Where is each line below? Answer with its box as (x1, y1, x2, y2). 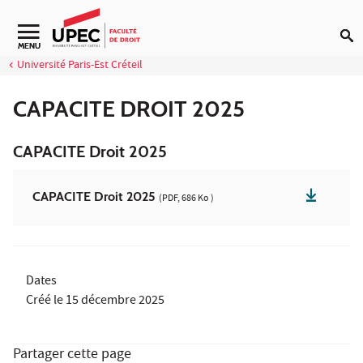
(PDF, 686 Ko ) (159, 190, 214, 207)
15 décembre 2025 (66, 291, 164, 311)
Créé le (26, 291, 66, 311)
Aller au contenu (13, 13, 102, 32)
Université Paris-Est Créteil (16, 57, 143, 75)
